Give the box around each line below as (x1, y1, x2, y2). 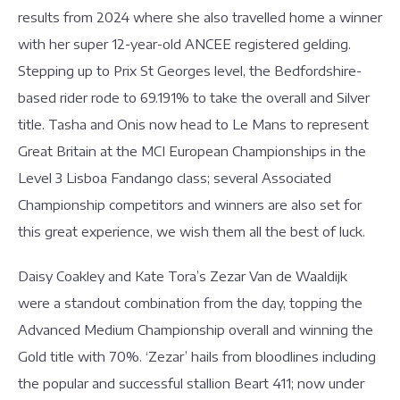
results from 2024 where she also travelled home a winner (18, 9, 382, 25)
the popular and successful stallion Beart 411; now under (18, 375, 364, 391)
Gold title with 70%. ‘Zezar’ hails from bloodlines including (18, 348, 376, 364)
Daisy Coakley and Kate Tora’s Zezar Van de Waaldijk (18, 268, 347, 284)
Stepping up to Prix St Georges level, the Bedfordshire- (18, 62, 362, 79)
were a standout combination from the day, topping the (18, 295, 362, 311)
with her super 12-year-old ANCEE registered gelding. (18, 36, 351, 52)
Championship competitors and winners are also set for (18, 196, 362, 212)
